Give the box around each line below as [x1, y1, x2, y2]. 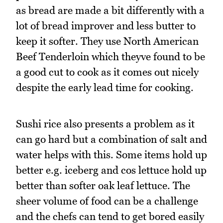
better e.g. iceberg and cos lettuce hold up [16, 163, 207, 176]
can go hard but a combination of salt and [16, 132, 207, 145]
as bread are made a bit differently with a [16, 4, 205, 17]
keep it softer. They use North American [16, 35, 199, 48]
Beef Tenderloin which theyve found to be [16, 50, 205, 63]
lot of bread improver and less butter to [16, 19, 196, 32]
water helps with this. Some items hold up [16, 148, 207, 161]
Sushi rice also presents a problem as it [16, 117, 195, 130]
